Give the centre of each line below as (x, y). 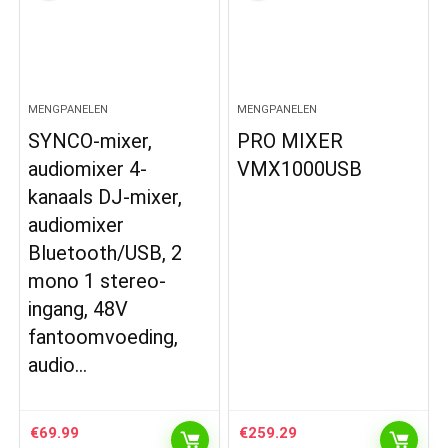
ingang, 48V (78, 309)
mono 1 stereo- (97, 281)
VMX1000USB (300, 169)
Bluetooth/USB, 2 (105, 253)
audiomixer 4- (88, 169)
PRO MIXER (290, 141)
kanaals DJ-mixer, (105, 197)
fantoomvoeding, (103, 337)
